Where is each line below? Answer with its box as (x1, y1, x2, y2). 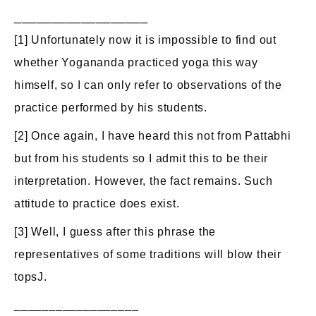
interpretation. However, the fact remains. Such (14, 175, 273, 187)
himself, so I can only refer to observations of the (14, 79, 282, 91)
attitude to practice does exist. (14, 197, 180, 209)
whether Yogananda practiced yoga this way (14, 56, 258, 68)
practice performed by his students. (14, 102, 208, 114)
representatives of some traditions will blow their (14, 248, 281, 260)
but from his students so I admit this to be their (14, 152, 269, 164)
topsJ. (14, 271, 47, 283)
